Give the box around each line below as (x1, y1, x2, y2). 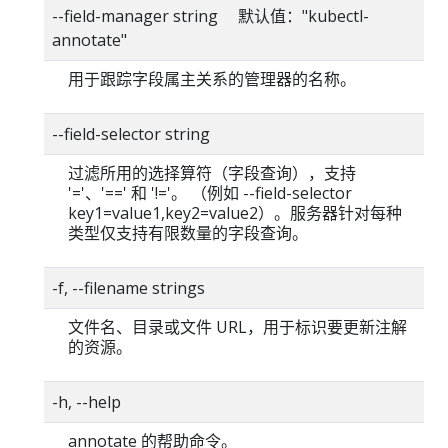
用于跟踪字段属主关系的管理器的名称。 (68, 67, 356, 90)
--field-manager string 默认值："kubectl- (52, 4, 369, 27)
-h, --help (52, 390, 121, 413)
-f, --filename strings (52, 276, 205, 299)
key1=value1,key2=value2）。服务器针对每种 (68, 201, 402, 224)
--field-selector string (52, 122, 210, 145)
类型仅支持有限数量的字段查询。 (68, 221, 308, 244)
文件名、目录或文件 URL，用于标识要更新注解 (68, 315, 407, 338)
